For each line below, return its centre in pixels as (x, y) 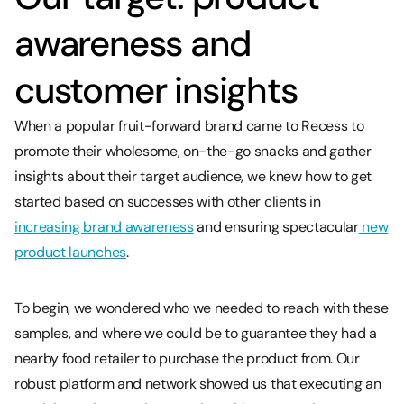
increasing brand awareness (104, 226)
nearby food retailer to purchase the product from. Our (187, 358)
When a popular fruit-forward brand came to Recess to (189, 125)
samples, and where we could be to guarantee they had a (196, 333)
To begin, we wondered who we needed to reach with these (202, 308)
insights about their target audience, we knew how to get (193, 176)
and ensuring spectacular (276, 226)
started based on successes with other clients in (168, 201)
